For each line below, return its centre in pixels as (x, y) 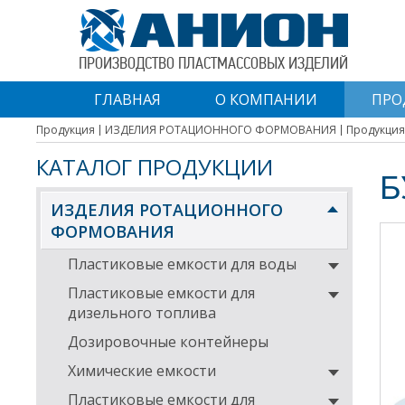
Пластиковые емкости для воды (182, 264)
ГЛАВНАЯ (127, 99)
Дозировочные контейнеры (168, 342)
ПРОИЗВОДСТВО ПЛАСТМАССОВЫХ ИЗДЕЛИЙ (213, 65)
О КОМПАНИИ (266, 99)
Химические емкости (142, 371)
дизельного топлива (142, 313)
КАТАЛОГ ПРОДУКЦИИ (155, 167)
